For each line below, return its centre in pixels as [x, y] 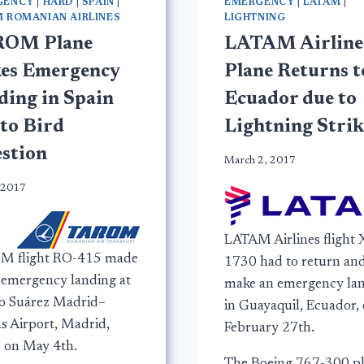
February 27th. [269, 329]
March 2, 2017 [260, 160]
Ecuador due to [290, 99]
